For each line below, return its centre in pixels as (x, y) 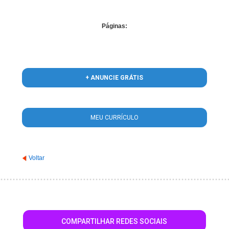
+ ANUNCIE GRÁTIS (114, 78)
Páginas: (114, 26)
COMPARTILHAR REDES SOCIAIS (114, 221)
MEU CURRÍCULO (114, 118)
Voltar (37, 158)
